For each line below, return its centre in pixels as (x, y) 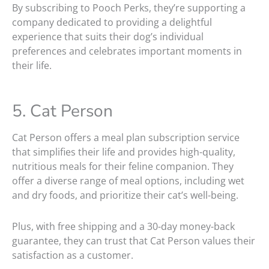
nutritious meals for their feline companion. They (123, 167)
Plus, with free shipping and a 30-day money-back (123, 227)
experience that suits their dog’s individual (108, 37)
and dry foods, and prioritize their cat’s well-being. (126, 195)
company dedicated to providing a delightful (112, 23)
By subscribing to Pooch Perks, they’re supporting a (129, 8)
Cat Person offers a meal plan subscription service (126, 138)
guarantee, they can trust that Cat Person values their (134, 241)
